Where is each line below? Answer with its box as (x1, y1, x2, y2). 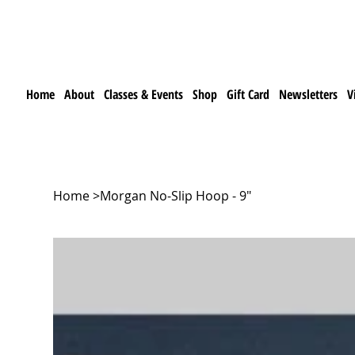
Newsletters (279, 85, 338, 103)
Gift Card (227, 85, 270, 103)
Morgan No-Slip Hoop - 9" (100, 187, 252, 204)
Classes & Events (104, 85, 184, 103)
